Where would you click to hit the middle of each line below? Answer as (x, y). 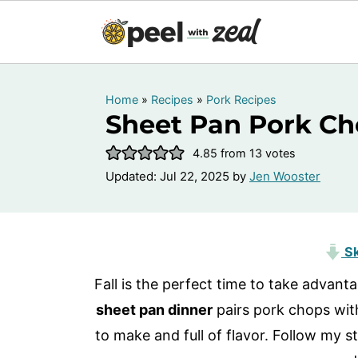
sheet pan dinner (154, 310)
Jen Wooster (285, 176)
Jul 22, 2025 (195, 176)
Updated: (133, 176)
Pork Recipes (241, 99)
